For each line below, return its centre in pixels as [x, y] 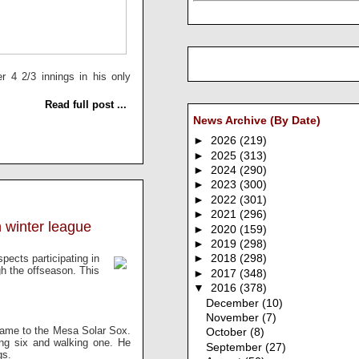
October [228, 333]
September [236, 347]
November [234, 318]
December [234, 303]
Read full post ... [86, 104]
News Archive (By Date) [257, 120]
